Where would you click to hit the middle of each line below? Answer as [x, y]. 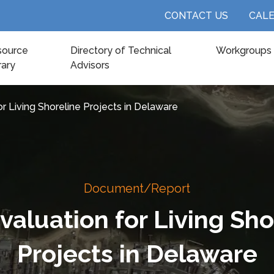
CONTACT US [196, 15]
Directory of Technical [121, 50]
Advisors [90, 65]
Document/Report [137, 188]
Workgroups [244, 50]
